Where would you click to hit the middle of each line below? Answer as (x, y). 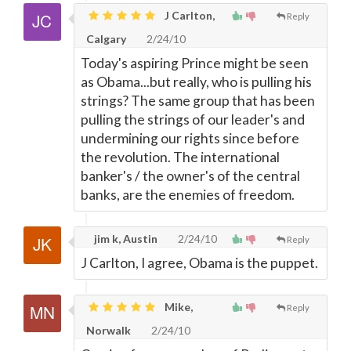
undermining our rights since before (190, 138)
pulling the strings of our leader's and (193, 119)
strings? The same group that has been (198, 101)
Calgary (106, 39)
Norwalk (109, 330)
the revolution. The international (180, 157)
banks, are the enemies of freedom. (188, 195)
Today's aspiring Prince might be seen (195, 63)
